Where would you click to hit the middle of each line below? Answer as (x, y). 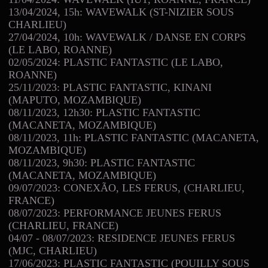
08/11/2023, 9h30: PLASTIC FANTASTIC (102, 162)
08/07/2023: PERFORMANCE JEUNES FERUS (115, 213)
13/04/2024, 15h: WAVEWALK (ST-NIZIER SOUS (121, 12)
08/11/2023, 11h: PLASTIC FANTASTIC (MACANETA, (134, 137)
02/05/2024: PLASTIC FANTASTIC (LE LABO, (116, 62)
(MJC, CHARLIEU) (53, 250)
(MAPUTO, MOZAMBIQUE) (75, 100)
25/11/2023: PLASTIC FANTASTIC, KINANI (110, 87)
